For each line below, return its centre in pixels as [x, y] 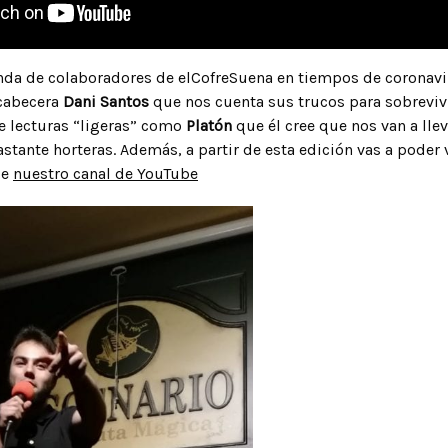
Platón [211, 125]
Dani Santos [106, 101]
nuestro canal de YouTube [105, 173]
